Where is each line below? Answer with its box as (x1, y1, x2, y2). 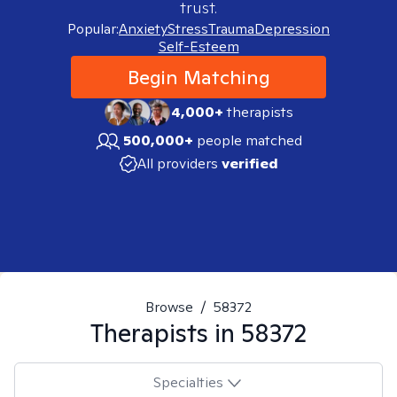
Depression (254, 19, 330, 38)
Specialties (152, 372, 223, 392)
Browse (145, 298, 193, 316)
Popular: (67, 19, 119, 38)
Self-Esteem (158, 37, 239, 56)
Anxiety (119, 19, 167, 38)
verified (221, 154, 278, 173)
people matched (197, 131, 302, 150)
